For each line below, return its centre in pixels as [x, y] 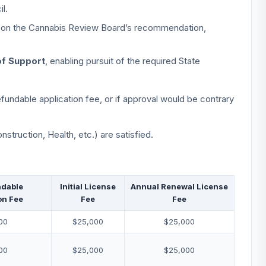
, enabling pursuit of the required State [123, 61]
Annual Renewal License [179, 186]
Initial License [88, 186]
